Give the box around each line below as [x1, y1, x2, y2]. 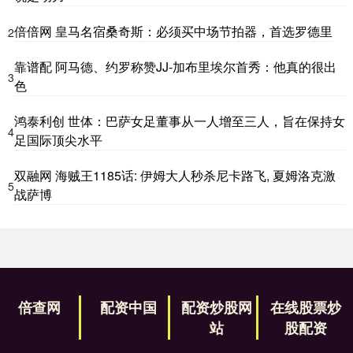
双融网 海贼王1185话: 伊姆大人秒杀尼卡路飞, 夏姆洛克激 [14, 166, 336, 185]
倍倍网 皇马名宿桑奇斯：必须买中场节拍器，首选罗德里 [14, 22, 333, 41]
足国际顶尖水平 [14, 131, 102, 150]
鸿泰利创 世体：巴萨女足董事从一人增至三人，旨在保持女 [14, 112, 345, 131]
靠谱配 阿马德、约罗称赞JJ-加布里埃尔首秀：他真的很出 [14, 58, 336, 76]
